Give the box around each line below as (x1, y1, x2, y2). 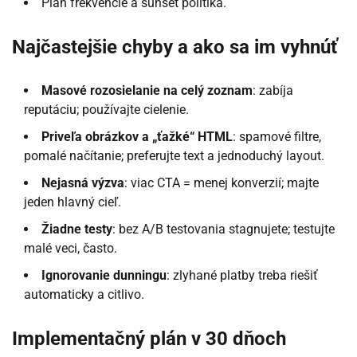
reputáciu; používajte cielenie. (24, 101, 189, 117)
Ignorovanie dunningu (41, 267, 167, 283)
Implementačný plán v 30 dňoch (12, 327, 286, 350)
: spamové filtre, (233, 128, 321, 144)
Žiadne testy (41, 221, 112, 237)
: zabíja (253, 82, 293, 98)
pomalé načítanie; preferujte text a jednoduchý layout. (24, 147, 324, 163)
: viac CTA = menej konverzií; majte (124, 175, 319, 190)
